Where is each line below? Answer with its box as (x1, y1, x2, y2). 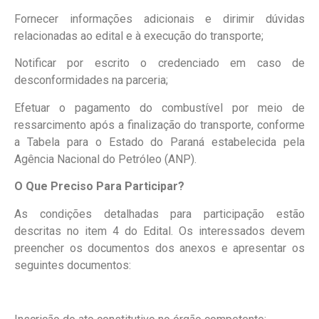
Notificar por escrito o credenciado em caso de (14, 56, 305, 70)
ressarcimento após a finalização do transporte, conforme (14, 117, 305, 132)
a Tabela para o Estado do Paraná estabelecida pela (14, 135, 305, 149)
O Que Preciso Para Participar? (14, 179, 184, 194)
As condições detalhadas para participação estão (14, 206, 305, 221)
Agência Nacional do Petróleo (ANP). (14, 152, 197, 166)
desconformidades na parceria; (14, 73, 168, 88)
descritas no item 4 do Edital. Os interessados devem (14, 224, 305, 238)
